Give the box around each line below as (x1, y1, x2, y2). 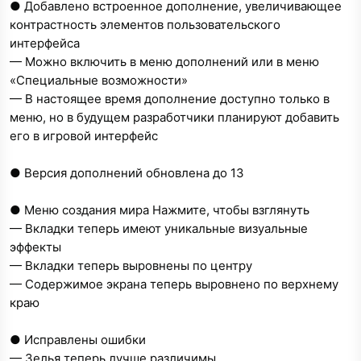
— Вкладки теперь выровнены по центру (10, 258, 252, 273)
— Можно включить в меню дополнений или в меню (10, 54, 319, 69)
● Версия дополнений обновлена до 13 (10, 165, 244, 180)
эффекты (10, 239, 61, 255)
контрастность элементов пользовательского (10, 17, 280, 32)
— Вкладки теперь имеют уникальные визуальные (10, 221, 308, 236)
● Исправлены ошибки (10, 332, 146, 347)
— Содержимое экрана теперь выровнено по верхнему (10, 276, 338, 292)
